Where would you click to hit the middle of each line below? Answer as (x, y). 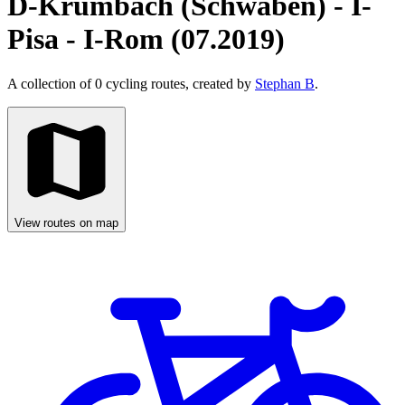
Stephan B (285, 83)
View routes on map (66, 222)
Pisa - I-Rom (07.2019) (146, 39)
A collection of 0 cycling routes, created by (131, 83)
